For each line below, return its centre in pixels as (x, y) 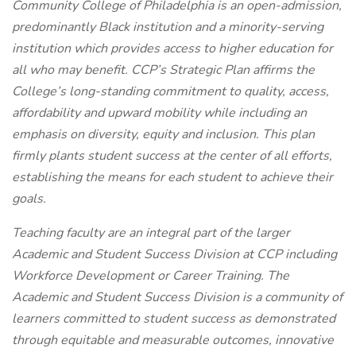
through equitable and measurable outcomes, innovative (173, 340)
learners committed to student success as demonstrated (174, 319)
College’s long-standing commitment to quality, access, (170, 91)
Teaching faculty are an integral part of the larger (151, 233)
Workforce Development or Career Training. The (151, 276)
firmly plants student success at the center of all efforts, (172, 156)
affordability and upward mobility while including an (159, 113)
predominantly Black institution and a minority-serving (168, 27)
